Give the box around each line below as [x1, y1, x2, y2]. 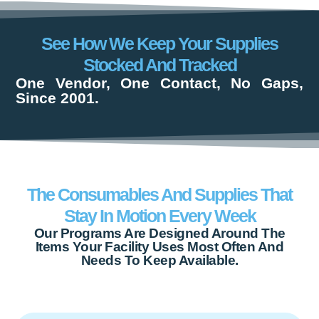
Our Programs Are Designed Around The [33, 225, 286, 241]
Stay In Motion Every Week [63, 205, 256, 226]
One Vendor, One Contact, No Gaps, [16, 75, 303, 92]
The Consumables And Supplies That [27, 184, 292, 204]
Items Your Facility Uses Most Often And [35, 239, 284, 254]
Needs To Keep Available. [80, 252, 239, 268]
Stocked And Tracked [83, 55, 236, 75]
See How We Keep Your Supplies [41, 33, 278, 54]
